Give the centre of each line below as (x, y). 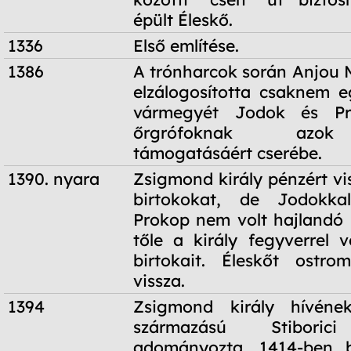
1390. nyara (54, 179)
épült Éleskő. (183, 20)
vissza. (159, 281)
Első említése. (186, 46)
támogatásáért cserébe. (228, 153)
